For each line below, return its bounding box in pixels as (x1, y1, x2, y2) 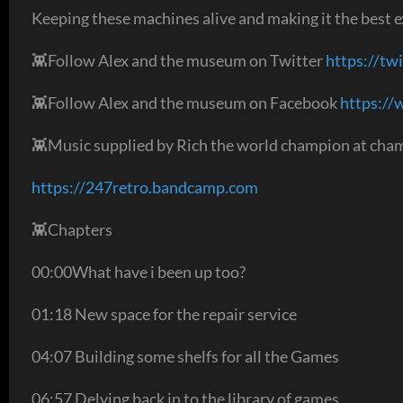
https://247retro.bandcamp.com (31, 176, 258, 197)
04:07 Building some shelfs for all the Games (31, 345, 339, 366)
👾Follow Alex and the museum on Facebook (31, 92, 340, 112)
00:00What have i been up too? (31, 261, 246, 282)
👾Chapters (31, 219, 112, 239)
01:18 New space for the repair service (31, 303, 297, 324)
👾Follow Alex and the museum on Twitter (31, 49, 326, 70)
